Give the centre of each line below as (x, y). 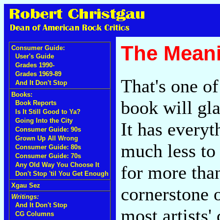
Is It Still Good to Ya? (48, 112)
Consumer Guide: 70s (48, 156)
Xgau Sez (26, 185)
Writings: (25, 197)
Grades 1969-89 (38, 74)
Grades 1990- (35, 65)
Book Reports (36, 103)
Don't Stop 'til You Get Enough (62, 174)
